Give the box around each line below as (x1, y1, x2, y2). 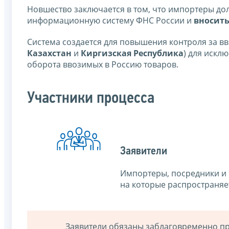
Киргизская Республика (81, 48, 184, 59)
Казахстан (27, 48, 72, 59)
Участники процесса (27, 90, 154, 107)
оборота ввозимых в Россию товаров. (27, 59, 178, 70)
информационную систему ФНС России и (27, 15, 194, 26)
